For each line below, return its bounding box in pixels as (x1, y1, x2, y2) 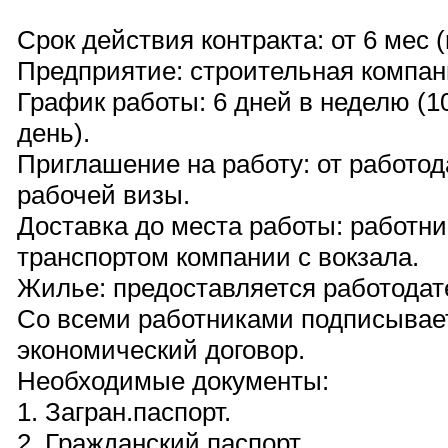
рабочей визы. (17, 181, 190, 209)
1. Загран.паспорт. (17, 398, 231, 426)
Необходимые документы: (17, 367, 329, 395)
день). (17, 119, 90, 147)
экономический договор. (17, 336, 305, 364)
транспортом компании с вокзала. (17, 243, 419, 271)
